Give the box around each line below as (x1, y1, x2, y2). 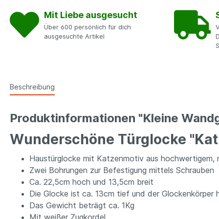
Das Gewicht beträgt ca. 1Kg (29, 200, 134, 210)
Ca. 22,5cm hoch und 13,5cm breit (29, 177, 153, 187)
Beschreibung (10, 83, 55, 91)
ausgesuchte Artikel (44, 32, 105, 40)
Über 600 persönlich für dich (44, 23, 131, 31)
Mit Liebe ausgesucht (44, 10, 137, 20)
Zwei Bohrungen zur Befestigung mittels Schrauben (29, 165, 214, 175)
